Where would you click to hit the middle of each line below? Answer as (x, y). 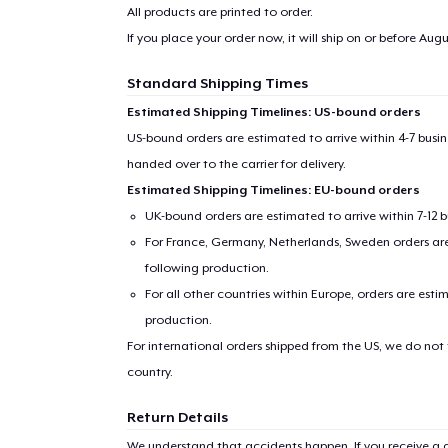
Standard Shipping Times (217, 82)
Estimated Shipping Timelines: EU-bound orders (273, 189)
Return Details (177, 416)
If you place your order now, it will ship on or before (272, 37)
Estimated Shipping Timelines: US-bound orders (273, 111)
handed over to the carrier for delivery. (236, 163)
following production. (207, 267)
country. (149, 371)
